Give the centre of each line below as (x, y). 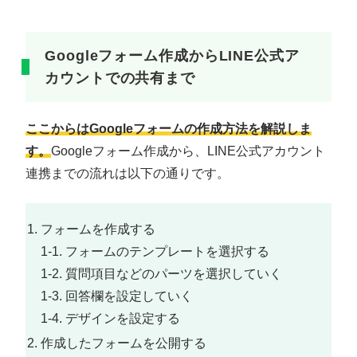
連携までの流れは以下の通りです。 (127, 174)
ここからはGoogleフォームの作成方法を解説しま (169, 129)
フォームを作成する (98, 229)
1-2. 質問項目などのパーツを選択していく (162, 273)
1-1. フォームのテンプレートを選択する (155, 251)
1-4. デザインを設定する (111, 318)
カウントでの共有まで (120, 78)
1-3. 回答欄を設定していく (117, 296)
